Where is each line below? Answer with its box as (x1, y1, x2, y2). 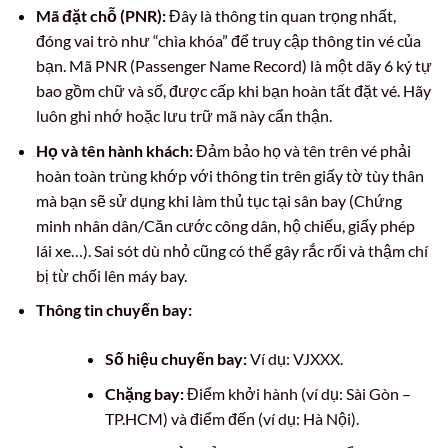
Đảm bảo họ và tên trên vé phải (192, 140, 411, 160)
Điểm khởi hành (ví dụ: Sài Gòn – (183, 383, 411, 403)
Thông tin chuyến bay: (35, 300, 192, 320)
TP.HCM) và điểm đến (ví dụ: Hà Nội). (104, 408, 359, 428)
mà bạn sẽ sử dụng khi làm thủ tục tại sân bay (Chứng (35, 190, 402, 210)
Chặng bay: (104, 383, 184, 403)
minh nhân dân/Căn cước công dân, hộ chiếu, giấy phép (35, 215, 415, 235)
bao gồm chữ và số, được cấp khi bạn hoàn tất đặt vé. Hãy (35, 80, 431, 100)
